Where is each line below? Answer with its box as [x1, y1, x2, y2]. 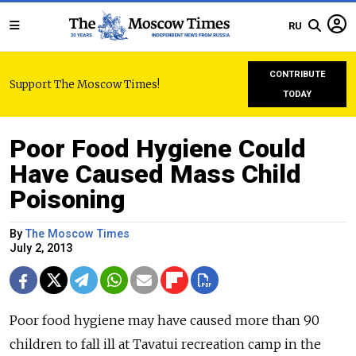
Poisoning [10, 184, 126, 215]
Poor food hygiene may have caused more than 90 [10, 312, 319, 328]
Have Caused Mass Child [10, 159, 301, 189]
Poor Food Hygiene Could [10, 133, 306, 164]
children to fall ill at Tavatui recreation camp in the [10, 336, 321, 352]
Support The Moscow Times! [10, 77, 160, 91]
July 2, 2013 [10, 242, 72, 255]
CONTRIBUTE [269, 69, 326, 79]
